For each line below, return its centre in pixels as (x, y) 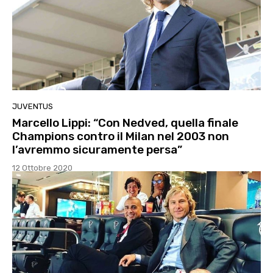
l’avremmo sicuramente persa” (97, 149)
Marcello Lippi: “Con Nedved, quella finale (125, 122)
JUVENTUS (33, 106)
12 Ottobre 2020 (42, 168)
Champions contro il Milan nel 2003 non (121, 136)
